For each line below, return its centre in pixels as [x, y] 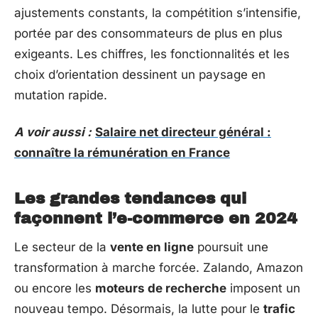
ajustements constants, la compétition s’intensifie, [158, 13]
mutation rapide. [61, 95]
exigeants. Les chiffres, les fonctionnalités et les [152, 54]
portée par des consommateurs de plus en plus [148, 33]
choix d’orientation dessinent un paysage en [140, 75]
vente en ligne [152, 247]
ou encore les [55, 288]
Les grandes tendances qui [130, 198]
